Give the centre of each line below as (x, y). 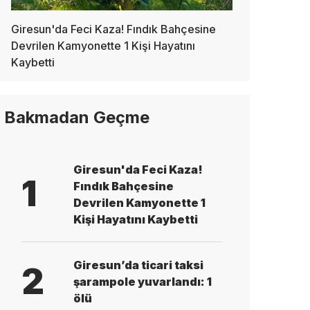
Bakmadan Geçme (77, 117)
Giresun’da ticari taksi (138, 265)
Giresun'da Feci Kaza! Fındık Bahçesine (113, 29)
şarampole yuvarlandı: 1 (143, 282)
